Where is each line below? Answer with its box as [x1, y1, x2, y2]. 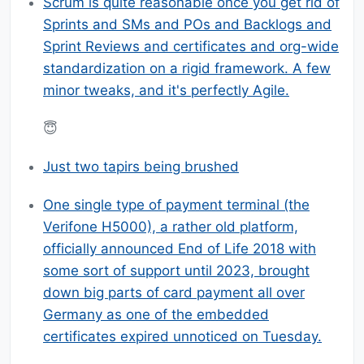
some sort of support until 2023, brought [43, 262, 310, 279]
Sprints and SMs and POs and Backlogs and [43, 16, 331, 33]
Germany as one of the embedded [43, 306, 269, 323]
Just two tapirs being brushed [43, 158, 239, 175]
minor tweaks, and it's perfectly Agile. [43, 82, 289, 99]
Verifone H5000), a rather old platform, [43, 219, 298, 236]
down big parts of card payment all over [43, 284, 305, 301]
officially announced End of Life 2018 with [43, 240, 316, 258]
